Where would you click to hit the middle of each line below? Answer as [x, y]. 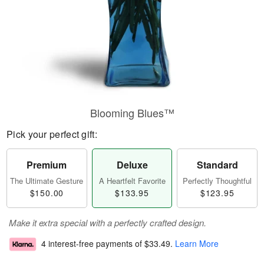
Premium [47, 165]
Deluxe [132, 165]
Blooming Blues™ [132, 113]
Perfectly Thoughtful [217, 181]
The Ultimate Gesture [47, 181]
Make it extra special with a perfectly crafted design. [108, 222]
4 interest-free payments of [93, 244]
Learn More [197, 244]
